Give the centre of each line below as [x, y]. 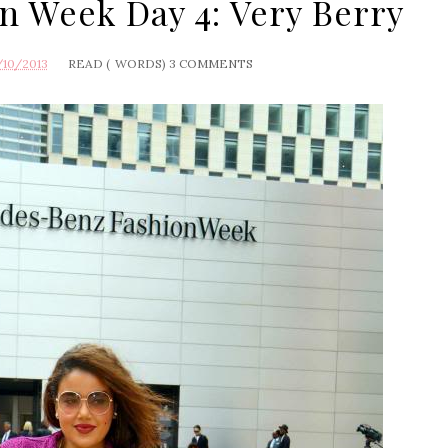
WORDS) [140, 63]
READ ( [88, 63]
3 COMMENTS [210, 63]
